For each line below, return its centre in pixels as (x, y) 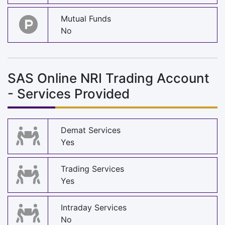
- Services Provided (69, 93)
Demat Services (91, 130)
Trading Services (92, 169)
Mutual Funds (86, 19)
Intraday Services (94, 208)
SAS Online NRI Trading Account (108, 78)
